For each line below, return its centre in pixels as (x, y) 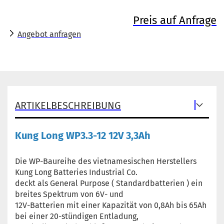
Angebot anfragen (49, 34)
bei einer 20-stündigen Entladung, (77, 216)
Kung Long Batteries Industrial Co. (76, 172)
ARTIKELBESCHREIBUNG (68, 105)
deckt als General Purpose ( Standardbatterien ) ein (109, 183)
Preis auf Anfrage (175, 20)
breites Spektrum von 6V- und (69, 194)
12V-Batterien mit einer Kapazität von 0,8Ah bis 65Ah (111, 205)
